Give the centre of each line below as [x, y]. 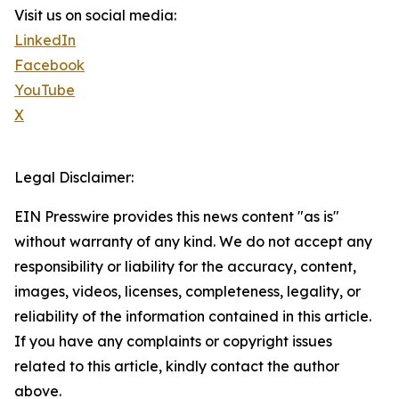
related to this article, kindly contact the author [177, 366]
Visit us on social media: [95, 16]
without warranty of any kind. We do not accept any [193, 242]
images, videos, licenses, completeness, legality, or [187, 292]
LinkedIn [45, 41]
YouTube [45, 90]
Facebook [49, 65]
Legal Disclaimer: [74, 178]
